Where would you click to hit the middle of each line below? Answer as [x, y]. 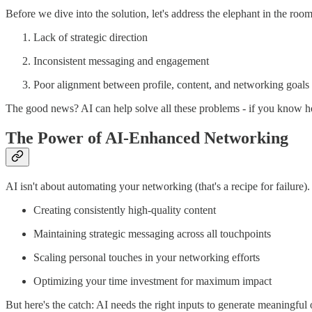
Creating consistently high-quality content [125, 210]
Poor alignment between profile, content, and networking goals [171, 85]
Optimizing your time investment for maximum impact [153, 281]
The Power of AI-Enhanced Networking [147, 138]
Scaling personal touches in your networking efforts [147, 258]
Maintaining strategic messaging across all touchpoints [152, 234]
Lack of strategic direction [91, 38]
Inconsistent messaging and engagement [121, 61]
